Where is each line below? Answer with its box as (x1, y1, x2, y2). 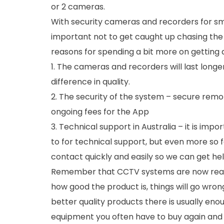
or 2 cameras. (51, 1, 105, 12)
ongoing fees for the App (51, 106, 149, 117)
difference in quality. (51, 76, 130, 87)
